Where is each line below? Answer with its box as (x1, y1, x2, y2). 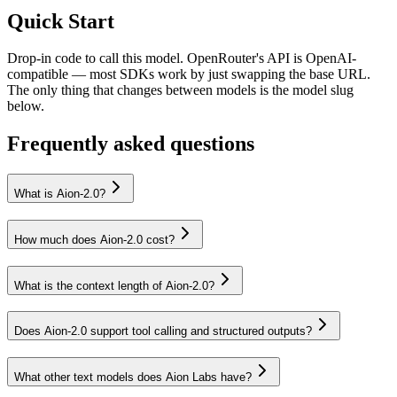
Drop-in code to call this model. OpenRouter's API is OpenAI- (7, 51, 356, 66)
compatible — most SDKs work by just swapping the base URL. (7, 66, 370, 82)
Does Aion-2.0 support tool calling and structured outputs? (14, 324, 312, 339)
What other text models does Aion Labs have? (14, 370, 252, 385)
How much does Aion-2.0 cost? (14, 233, 175, 246)
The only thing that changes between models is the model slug (7, 82, 354, 98)
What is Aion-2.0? (14, 187, 105, 201)
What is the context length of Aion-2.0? (14, 278, 214, 292)
